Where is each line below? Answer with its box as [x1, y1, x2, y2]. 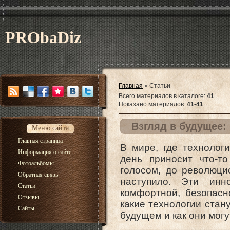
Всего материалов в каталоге [119, 92, 204, 100]
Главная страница [18, 137, 63, 144]
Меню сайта [32, 124, 69, 132]
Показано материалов [119, 101, 184, 108]
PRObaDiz [5, 28, 81, 47]
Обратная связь [18, 171, 58, 178]
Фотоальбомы [18, 160, 54, 167]
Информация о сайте [18, 148, 71, 156]
